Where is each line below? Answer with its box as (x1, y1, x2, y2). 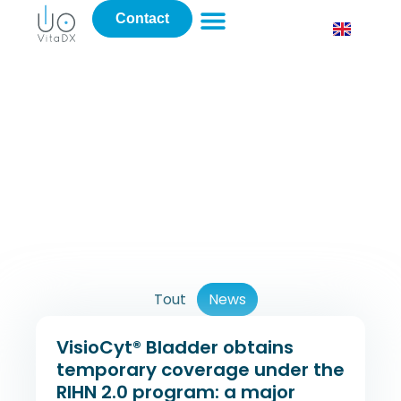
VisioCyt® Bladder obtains (56, 334, 294, 360)
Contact (115, 11, 170, 26)
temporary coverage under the (56, 356, 345, 382)
